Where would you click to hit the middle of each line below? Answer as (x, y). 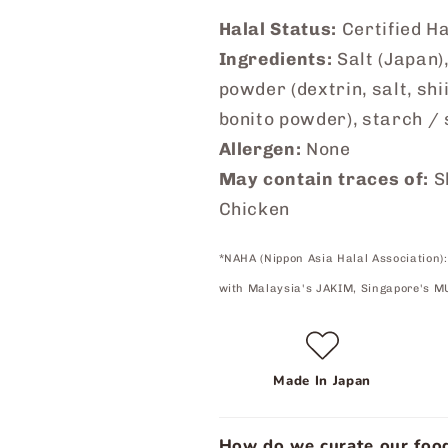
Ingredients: (275, 58)
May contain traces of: (324, 178)
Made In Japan (322, 380)
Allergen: (260, 148)
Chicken (254, 208)
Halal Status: (278, 28)
